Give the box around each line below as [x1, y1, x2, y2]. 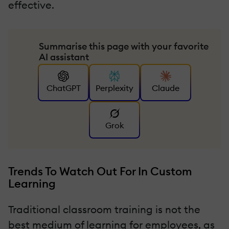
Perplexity [96, 83, 133, 94]
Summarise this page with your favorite [39, 40, 209, 52]
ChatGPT [46, 83, 81, 94]
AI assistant [39, 51, 89, 63]
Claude [152, 83, 179, 94]
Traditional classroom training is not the [8, 202, 200, 216]
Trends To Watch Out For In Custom [8, 164, 192, 178]
